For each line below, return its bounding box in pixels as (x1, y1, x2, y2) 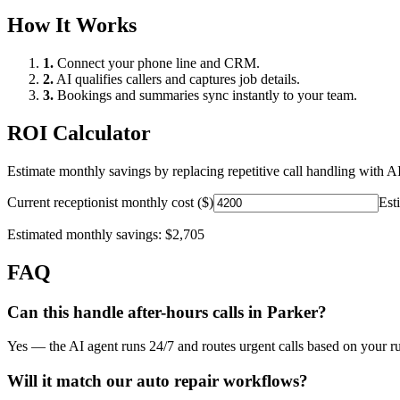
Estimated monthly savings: (7, 226, 165, 242)
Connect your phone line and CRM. (54, 55, 260, 71)
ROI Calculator (7, 121, 151, 145)
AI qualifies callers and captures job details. (54, 71, 300, 87)
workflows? (219, 371, 308, 391)
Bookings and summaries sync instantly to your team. (54, 87, 357, 104)
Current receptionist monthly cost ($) (7, 194, 213, 210)
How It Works (7, 13, 137, 37)
